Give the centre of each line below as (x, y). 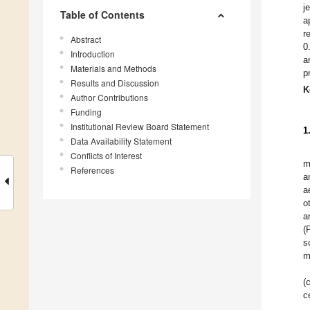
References (92, 170)
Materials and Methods (113, 68)
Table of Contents (102, 14)
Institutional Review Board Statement (140, 126)
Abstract (86, 39)
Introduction (93, 53)
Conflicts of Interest (106, 155)
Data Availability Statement (121, 140)
